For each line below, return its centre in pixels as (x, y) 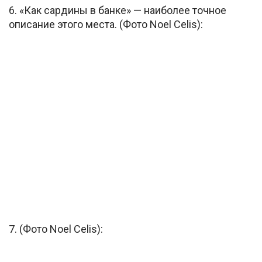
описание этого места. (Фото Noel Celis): (106, 24)
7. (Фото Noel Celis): (56, 229)
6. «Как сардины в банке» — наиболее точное (118, 10)
